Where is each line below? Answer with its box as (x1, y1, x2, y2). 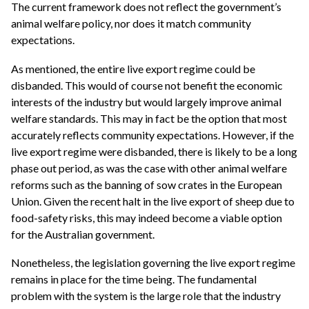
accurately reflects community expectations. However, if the (11, 128, 294, 141)
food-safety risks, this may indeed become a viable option (11, 210, 282, 224)
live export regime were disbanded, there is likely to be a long (11, 144, 297, 158)
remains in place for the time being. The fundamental (11, 272, 257, 286)
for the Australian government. (11, 227, 154, 241)
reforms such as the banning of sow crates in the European (11, 177, 282, 191)
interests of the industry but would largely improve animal (11, 94, 281, 108)
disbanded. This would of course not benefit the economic (11, 78, 283, 92)
